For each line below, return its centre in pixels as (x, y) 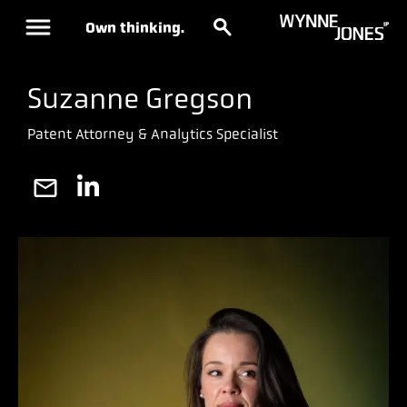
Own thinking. (135, 27)
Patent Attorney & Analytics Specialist (153, 134)
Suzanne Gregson (140, 99)
